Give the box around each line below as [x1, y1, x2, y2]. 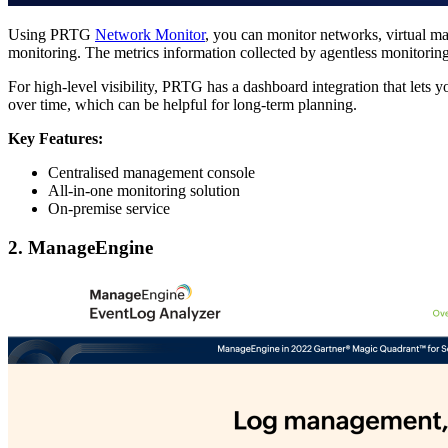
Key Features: [8, 130, 103, 148]
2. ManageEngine [8, 237, 153, 259]
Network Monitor [95, 26, 205, 44]
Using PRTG [8, 26, 95, 44]
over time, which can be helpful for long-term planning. [8, 96, 357, 114]
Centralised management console [48, 164, 255, 182]
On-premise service [48, 200, 170, 218]
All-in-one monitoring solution [48, 182, 240, 200]
